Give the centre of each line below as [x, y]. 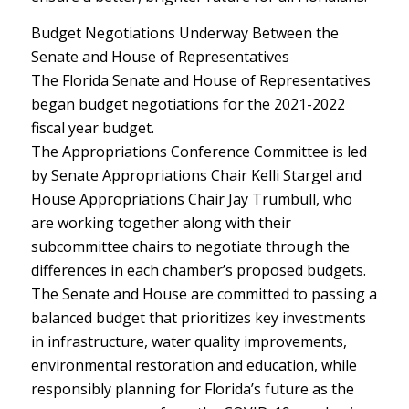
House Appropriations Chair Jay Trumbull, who [191, 199]
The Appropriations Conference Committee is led [199, 151]
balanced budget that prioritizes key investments [198, 317]
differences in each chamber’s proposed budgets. [198, 270]
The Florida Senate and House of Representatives [200, 80]
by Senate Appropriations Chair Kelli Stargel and [196, 175]
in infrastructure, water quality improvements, [189, 341]
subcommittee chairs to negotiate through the [190, 246]
